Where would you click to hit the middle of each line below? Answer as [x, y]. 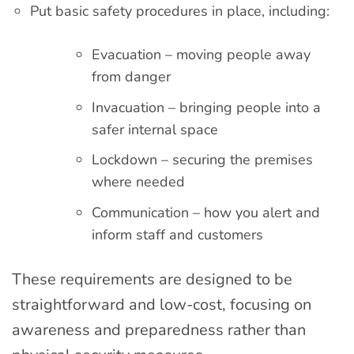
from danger [131, 76]
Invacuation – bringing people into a [206, 107]
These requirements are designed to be [152, 280]
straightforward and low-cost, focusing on [162, 305]
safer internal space [154, 129]
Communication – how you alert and [205, 213]
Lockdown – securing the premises [202, 160]
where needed [138, 182]
